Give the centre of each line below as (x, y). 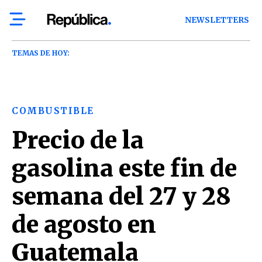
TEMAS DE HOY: (41, 53)
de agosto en (84, 225)
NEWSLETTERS (217, 20)
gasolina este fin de (124, 168)
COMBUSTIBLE (53, 111)
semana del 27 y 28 (121, 196)
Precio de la (78, 140)
